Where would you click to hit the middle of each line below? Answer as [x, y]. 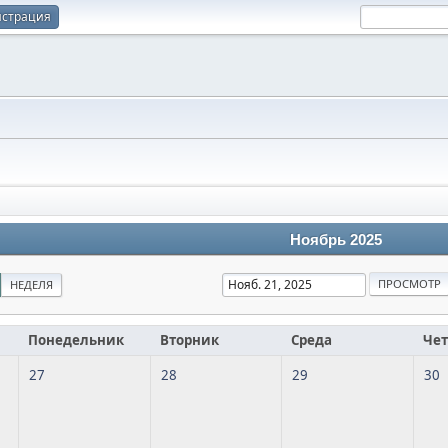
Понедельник [76, 340]
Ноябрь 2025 [336, 240]
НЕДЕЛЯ [31, 284]
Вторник [189, 340]
